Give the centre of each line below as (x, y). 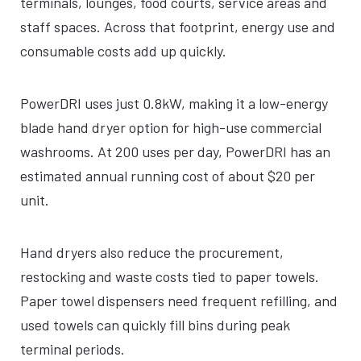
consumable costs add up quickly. (123, 51)
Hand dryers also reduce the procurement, (152, 252)
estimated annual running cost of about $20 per (168, 176)
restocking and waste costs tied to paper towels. (170, 276)
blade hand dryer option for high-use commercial (171, 127)
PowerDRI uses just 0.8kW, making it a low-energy (174, 103)
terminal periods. (73, 349)
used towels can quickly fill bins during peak (155, 325)
